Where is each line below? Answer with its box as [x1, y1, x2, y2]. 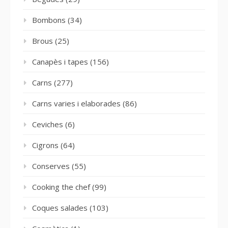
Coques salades [32, 202, 88, 213]
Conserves [32, 160, 70, 171]
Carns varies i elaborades [32, 98, 121, 108]
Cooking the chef [32, 181, 90, 192]
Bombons [32, 14, 66, 25]
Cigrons [32, 139, 59, 150]
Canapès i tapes [32, 56, 88, 67]
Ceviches [32, 119, 63, 129]
